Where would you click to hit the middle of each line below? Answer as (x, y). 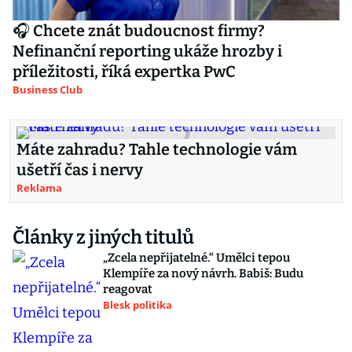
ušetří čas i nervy (80, 170)
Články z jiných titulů (103, 237)
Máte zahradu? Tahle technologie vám (157, 149)
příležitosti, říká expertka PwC (124, 71)
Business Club (48, 90)
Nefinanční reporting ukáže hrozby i (147, 51)
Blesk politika (137, 305)
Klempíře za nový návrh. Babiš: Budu (203, 273)
